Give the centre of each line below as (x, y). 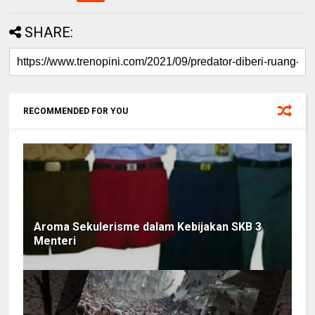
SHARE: (49, 33)
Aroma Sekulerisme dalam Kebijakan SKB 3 (148, 227)
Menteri (55, 241)
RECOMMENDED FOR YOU (76, 111)
